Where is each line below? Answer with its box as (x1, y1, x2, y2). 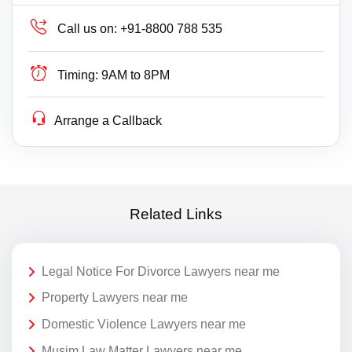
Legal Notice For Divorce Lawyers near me (42, 264, 280, 278)
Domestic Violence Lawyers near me (42, 317, 246, 332)
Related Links (130, 205, 222, 222)
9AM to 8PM (101, 68, 170, 82)
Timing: (57, 68, 99, 82)
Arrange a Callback (54, 113, 163, 127)
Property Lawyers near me (42, 291, 188, 305)
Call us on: (57, 21, 118, 35)
